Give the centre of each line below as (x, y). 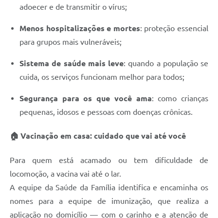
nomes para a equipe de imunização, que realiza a (109, 201)
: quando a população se (166, 64)
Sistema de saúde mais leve (72, 64)
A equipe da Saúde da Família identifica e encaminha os (109, 187)
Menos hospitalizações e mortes (80, 28)
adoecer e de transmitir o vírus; (73, 7)
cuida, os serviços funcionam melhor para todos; (102, 77)
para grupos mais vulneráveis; (71, 42)
